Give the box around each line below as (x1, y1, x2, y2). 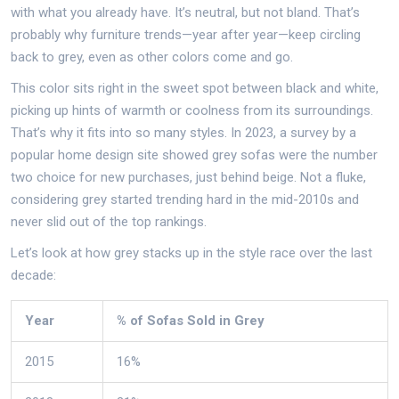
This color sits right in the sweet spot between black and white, (11, 79, 379, 96)
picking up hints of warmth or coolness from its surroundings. (11, 102, 373, 118)
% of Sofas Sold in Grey (117, 312, 265, 329)
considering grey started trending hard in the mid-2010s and (11, 191, 359, 208)
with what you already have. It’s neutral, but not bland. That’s (11, 4, 360, 20)
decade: (11, 266, 56, 283)
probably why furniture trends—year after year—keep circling (11, 26, 361, 43)
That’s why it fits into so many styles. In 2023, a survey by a (11, 124, 356, 141)
